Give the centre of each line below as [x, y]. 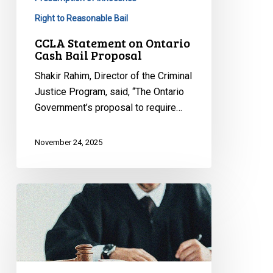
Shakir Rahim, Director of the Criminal [113, 76]
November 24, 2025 [68, 143]
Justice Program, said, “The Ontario [109, 92]
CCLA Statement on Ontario [112, 43]
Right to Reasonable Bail [81, 19]
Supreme [35, 238]
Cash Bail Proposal [88, 55]
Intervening [39, 207]
